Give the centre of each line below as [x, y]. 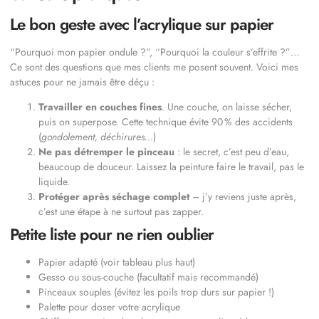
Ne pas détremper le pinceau [106, 152]
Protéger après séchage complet [114, 197]
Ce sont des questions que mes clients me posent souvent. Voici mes [154, 67]
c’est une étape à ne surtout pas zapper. [121, 212]
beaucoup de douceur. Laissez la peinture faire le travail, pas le [171, 167]
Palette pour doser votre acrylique [109, 307]
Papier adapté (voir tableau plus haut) [117, 262]
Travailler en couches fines [100, 107]
